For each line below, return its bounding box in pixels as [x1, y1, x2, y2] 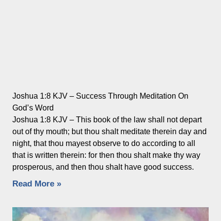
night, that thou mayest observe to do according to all [12, 139, 195, 148]
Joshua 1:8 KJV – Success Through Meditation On [12, 92, 188, 101]
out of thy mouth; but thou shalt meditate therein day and [12, 127, 207, 136]
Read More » [12, 179, 61, 189]
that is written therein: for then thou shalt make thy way [12, 151, 200, 160]
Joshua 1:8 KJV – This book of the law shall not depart [12, 115, 202, 124]
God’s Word [12, 104, 54, 112]
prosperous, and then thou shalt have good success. [12, 163, 194, 172]
